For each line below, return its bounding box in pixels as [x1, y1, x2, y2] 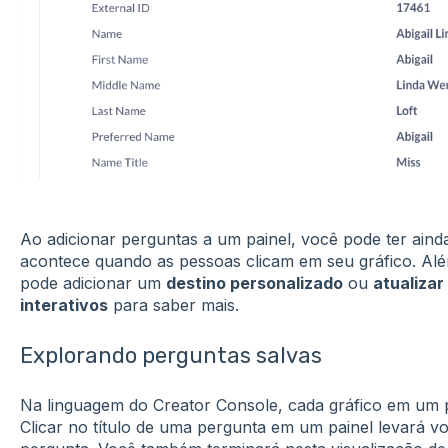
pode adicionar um [19, 273, 166, 294]
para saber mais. [107, 295, 239, 316]
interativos [19, 295, 108, 316]
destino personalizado [165, 273, 343, 294]
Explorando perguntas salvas [19, 341, 322, 369]
